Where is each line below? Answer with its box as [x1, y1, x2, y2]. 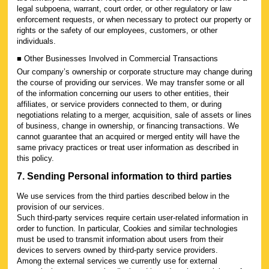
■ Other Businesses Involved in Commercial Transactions [17, 54, 218, 63]
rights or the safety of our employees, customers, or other [17, 26, 217, 35]
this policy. [17, 153, 54, 163]
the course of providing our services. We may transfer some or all [17, 77, 244, 87]
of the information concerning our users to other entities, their [17, 88, 229, 98]
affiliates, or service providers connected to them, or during [17, 99, 222, 109]
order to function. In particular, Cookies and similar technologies [17, 223, 238, 233]
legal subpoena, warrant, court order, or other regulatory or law [17, 4, 231, 13]
